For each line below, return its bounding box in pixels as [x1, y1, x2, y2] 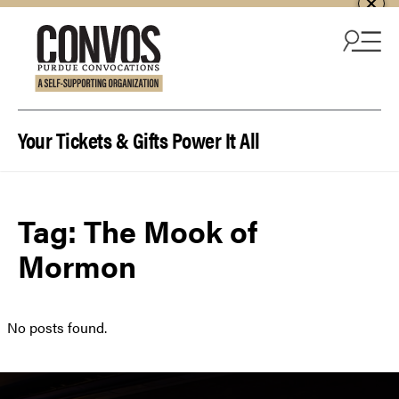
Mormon [18, 244, 136, 288]
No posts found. [7, 317, 107, 338]
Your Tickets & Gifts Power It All [18, 124, 260, 155]
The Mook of [84, 209, 257, 253]
